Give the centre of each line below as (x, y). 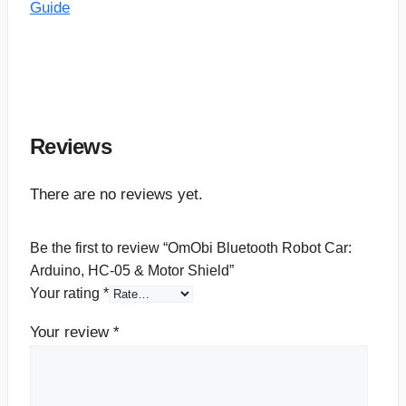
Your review (72, 332)
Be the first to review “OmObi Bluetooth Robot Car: (191, 248)
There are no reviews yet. (116, 195)
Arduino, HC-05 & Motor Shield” (132, 271)
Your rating (67, 294)
